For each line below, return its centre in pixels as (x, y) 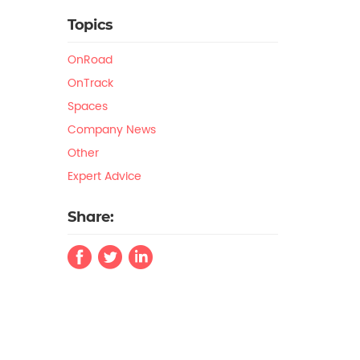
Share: (90, 217)
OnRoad (90, 59)
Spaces (87, 106)
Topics (90, 25)
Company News (111, 129)
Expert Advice (104, 176)
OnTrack (90, 83)
